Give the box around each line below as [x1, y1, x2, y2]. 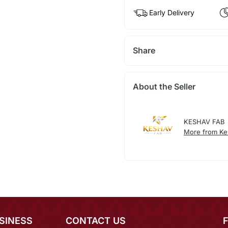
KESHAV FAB [183, 118, 225, 126]
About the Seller [132, 81, 195, 92]
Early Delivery [149, 8, 194, 17]
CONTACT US [66, 215, 126, 226]
